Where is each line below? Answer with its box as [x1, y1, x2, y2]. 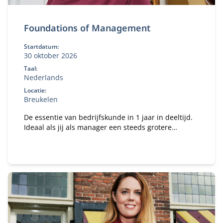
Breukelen [24, 95, 58, 104]
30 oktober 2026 [24, 51, 77, 60]
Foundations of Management [24, 22, 150, 34]
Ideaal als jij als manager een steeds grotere [24, 122, 172, 132]
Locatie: [24, 86, 46, 95]
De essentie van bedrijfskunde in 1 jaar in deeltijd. [24, 112, 193, 122]
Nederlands [24, 73, 63, 82]
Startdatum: [24, 42, 59, 51]
